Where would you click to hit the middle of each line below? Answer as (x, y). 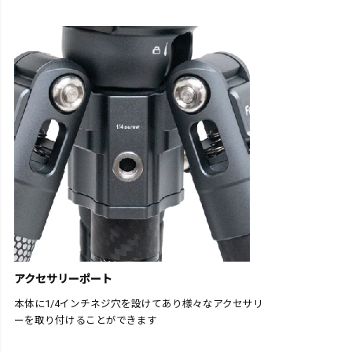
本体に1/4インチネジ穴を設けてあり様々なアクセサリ (139, 303)
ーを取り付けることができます (86, 320)
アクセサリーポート (63, 279)
